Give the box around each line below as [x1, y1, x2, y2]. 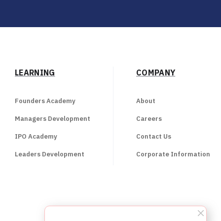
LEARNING [15, 68, 55, 77]
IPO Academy [15, 132, 58, 141]
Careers [136, 114, 162, 123]
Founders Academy [15, 97, 76, 105]
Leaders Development [15, 150, 85, 158]
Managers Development [15, 114, 91, 123]
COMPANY [136, 68, 176, 77]
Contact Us [136, 132, 171, 141]
